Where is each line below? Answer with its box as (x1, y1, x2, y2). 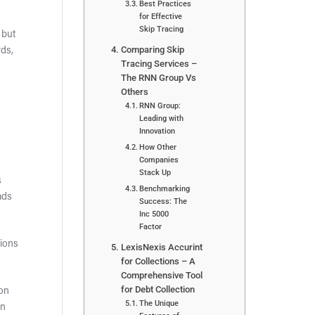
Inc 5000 (139, 208, 169, 219)
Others (120, 86, 148, 98)
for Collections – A (120, 256, 195, 267)
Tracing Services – (120, 58, 197, 70)
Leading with (139, 113, 184, 124)
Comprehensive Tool (120, 270, 202, 281)
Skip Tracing (139, 24, 184, 34)
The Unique (139, 298, 179, 309)
